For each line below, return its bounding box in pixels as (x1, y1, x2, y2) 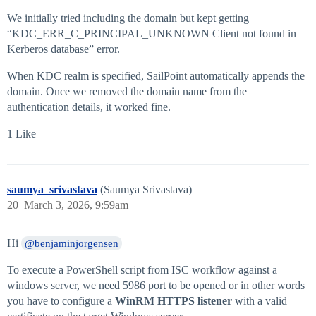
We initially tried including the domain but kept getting (7, 12, 249, 25)
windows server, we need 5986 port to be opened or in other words (7, 279, 305, 292)
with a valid (232, 295, 287, 308)
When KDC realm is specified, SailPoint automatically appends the (7, 70, 305, 83)
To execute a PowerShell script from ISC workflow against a (7, 264, 277, 276)
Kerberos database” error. (7, 43, 120, 56)
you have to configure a (7, 295, 115, 308)
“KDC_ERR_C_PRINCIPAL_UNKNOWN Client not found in (7, 28, 296, 40)
